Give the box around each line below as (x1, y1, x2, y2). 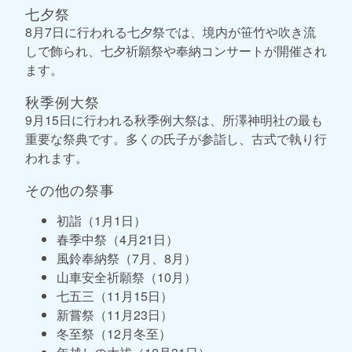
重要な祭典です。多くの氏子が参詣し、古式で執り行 (25, 129, 327, 148)
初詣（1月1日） (57, 211, 146, 229)
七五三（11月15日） (57, 286, 173, 305)
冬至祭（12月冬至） (57, 324, 171, 343)
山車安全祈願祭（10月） (57, 267, 196, 286)
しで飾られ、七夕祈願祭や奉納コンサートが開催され (25, 41, 327, 60)
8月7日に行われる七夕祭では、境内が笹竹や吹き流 (25, 22, 316, 41)
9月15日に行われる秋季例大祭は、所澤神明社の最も (25, 110, 323, 129)
